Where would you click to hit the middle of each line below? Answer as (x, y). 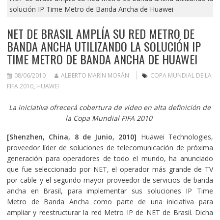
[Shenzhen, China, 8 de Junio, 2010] (74, 137)
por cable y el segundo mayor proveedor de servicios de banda (110, 180)
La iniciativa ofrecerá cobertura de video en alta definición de (110, 107)
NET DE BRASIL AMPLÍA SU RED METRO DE (100, 33)
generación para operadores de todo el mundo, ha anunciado (110, 158)
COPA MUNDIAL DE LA (181, 75)
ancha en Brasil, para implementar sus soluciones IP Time (110, 191)
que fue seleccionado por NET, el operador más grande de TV (110, 169)
